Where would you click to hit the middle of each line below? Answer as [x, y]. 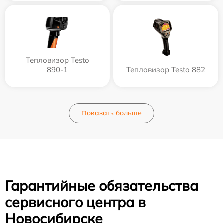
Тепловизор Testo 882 [166, 69]
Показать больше [111, 113]
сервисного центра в [75, 202]
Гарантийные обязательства [102, 185]
